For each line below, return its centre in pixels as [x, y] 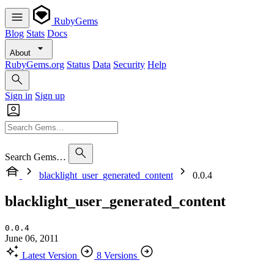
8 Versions [117, 255]
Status [78, 65]
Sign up [50, 96]
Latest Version [50, 255]
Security [129, 65]
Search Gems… [35, 157]
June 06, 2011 [32, 238]
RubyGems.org [35, 65]
